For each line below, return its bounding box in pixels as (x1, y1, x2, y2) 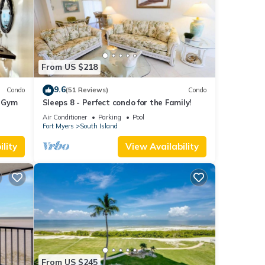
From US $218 (41, 62, 98, 73)
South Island (79, 121, 118, 130)
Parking (98, 112, 121, 121)
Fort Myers (42, 121, 74, 130)
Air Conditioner (42, 112, 87, 121)
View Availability (125, 140, 199, 152)
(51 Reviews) (65, 86, 108, 95)
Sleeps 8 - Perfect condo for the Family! (42, 97, 192, 107)
